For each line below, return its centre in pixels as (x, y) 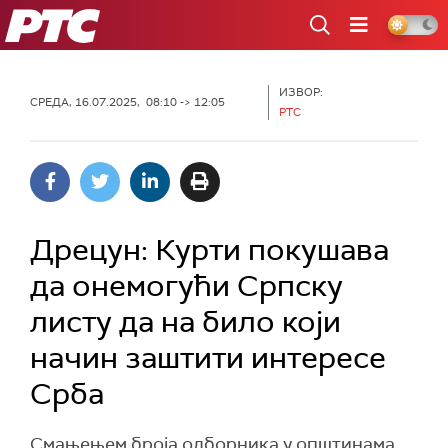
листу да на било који (185, 321)
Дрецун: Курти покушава (209, 249)
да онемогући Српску (186, 285)
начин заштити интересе (208, 357)
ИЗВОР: (301, 92)
